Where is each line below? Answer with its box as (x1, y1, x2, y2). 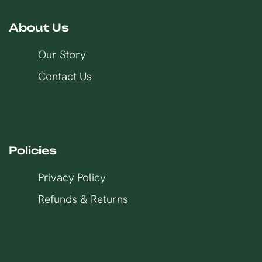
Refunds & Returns (38, 192, 128, 207)
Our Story (38, 47, 86, 63)
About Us (9, 21, 69, 35)
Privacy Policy (38, 170, 106, 185)
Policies (9, 144, 57, 157)
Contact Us (38, 69, 92, 84)
